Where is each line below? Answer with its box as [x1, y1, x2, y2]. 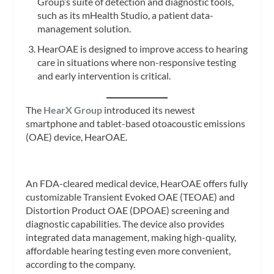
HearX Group [43, 104, 103, 116]
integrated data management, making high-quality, [26, 231, 237, 243]
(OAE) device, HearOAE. [26, 131, 130, 143]
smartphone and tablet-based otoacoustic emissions [26, 117, 246, 130]
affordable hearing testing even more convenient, [26, 244, 231, 256]
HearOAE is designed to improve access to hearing [37, 43, 248, 55]
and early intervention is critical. [37, 70, 171, 82]
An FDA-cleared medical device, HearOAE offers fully [26, 177, 248, 189]
